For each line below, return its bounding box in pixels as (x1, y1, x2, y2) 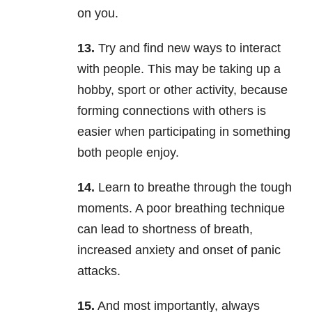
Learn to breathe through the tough (95, 180, 292, 195)
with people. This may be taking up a (77, 62, 281, 77)
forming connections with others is (77, 104, 266, 118)
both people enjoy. (77, 146, 179, 160)
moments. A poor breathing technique (77, 201, 285, 216)
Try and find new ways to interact (95, 41, 281, 56)
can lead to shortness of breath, (77, 222, 253, 237)
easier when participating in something (77, 125, 290, 139)
